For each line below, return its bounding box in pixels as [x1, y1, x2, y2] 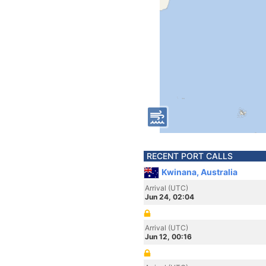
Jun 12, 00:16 [145, 232, 192, 241]
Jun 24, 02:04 [145, 192, 194, 201]
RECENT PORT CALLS [147, 151, 233, 161]
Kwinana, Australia [161, 167, 237, 177]
